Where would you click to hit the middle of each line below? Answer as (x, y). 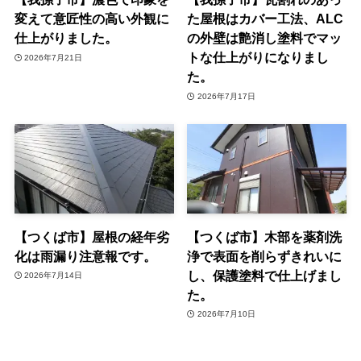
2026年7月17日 (226, 96)
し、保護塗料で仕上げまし (265, 275)
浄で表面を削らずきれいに (265, 256)
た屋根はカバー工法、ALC (266, 19)
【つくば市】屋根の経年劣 (91, 237)
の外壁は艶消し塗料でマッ (265, 38)
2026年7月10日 (226, 314)
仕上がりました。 (66, 38)
